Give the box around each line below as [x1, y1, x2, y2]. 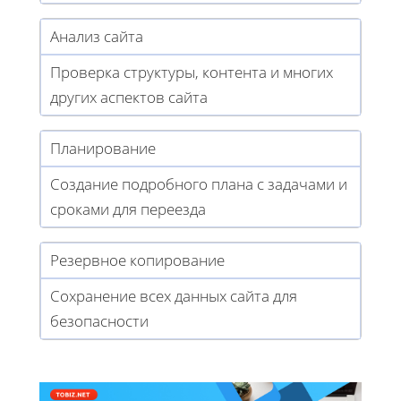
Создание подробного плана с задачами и [50, 173, 347, 194]
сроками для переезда [50, 198, 206, 219]
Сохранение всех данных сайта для [50, 285, 297, 306]
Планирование [50, 137, 156, 158]
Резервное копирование [50, 249, 225, 270]
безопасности [50, 310, 149, 331]
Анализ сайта [50, 25, 143, 47]
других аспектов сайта [50, 86, 208, 107]
